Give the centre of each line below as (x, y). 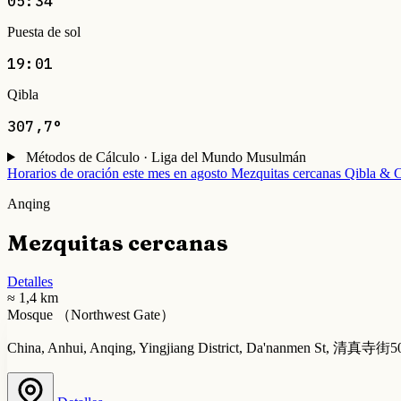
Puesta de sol (44, 31)
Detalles (30, 281)
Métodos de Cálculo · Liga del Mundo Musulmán (166, 157)
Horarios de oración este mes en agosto (117, 173)
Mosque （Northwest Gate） (91, 314)
